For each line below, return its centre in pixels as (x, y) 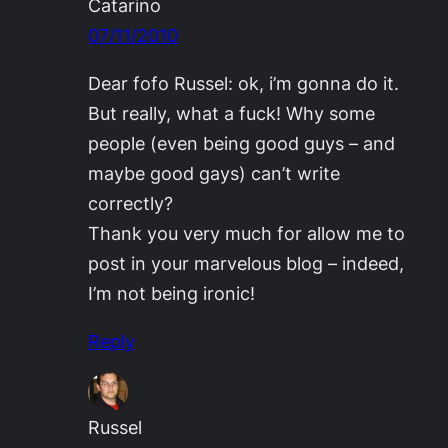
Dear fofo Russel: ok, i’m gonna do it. (243, 82)
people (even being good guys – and (241, 142)
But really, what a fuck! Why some (231, 112)
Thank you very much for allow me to (246, 232)
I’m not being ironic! (171, 292)
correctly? (130, 202)
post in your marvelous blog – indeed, (246, 262)
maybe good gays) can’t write (214, 172)
